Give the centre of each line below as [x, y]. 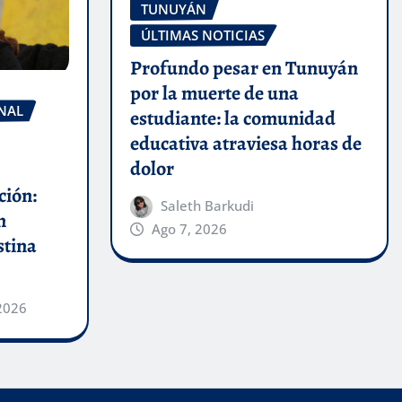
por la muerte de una [214, 93]
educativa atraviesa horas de [245, 143]
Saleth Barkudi [208, 205]
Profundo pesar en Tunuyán [244, 68]
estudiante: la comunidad [232, 118]
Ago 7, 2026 [190, 228]
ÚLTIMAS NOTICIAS [202, 35]
